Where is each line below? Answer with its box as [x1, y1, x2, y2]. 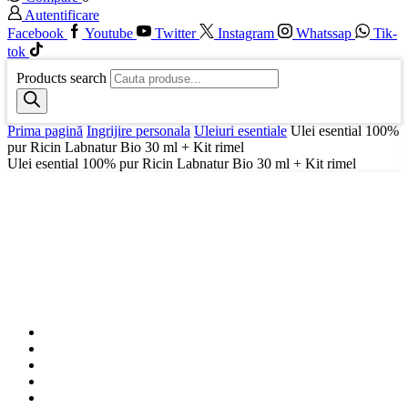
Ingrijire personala [87, 123, 190, 139]
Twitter [155, 25, 196, 42]
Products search [16, 70, 107, 87]
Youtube [85, 25, 133, 42]
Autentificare [25, 7, 99, 24]
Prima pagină [7, 123, 83, 139]
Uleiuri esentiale [194, 123, 287, 139]
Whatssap [296, 25, 352, 42]
